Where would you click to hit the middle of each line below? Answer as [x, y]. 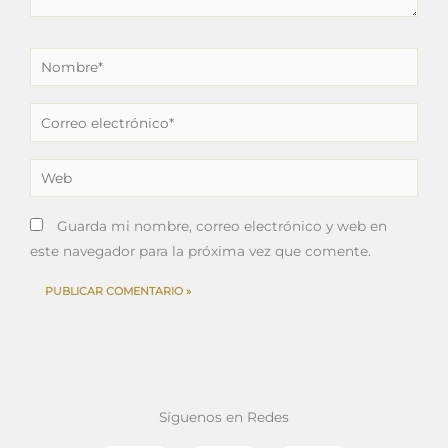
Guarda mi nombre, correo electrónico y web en [222, 225]
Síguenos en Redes [224, 417]
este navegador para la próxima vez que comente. [200, 250]
